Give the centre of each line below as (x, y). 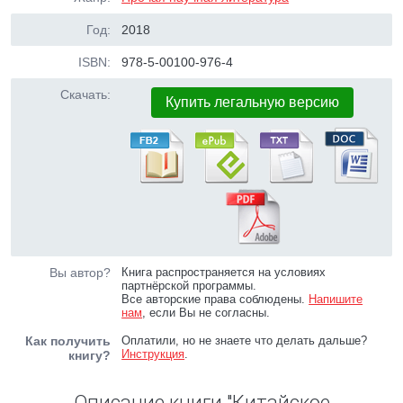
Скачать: (85, 94)
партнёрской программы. (189, 286)
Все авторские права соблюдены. (215, 299)
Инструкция (153, 354)
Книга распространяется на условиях (224, 272)
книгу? (90, 355)
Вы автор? (80, 273)
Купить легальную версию (253, 102)
